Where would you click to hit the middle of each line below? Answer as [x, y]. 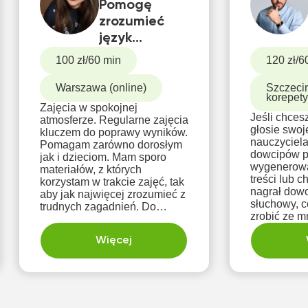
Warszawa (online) [101, 88]
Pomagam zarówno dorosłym [111, 145]
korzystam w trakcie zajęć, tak [112, 182]
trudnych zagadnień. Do [98, 207]
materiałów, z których [90, 169]
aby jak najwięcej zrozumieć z [112, 194]
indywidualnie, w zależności [108, 231]
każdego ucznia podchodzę [107, 219]
